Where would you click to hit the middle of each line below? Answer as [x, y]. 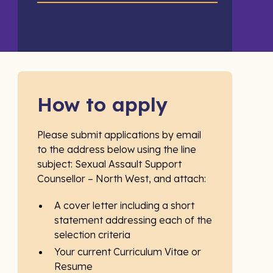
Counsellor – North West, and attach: [121, 179]
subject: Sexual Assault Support [109, 164]
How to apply [102, 104]
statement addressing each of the [133, 220]
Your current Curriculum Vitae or [127, 252]
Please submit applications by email [119, 135]
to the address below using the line [116, 149]
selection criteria [92, 235]
